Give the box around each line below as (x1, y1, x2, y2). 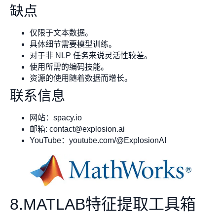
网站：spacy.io (30, 113, 82, 122)
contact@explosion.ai (49, 125, 125, 134)
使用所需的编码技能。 (30, 63, 109, 72)
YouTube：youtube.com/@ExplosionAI (30, 136, 166, 145)
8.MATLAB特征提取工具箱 (10, 195, 196, 213)
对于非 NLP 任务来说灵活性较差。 (30, 51, 152, 60)
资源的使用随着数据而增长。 (30, 74, 132, 83)
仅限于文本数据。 (30, 29, 93, 37)
